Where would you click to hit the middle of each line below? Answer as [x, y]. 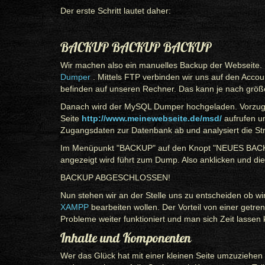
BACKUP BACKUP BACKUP [136, 47]
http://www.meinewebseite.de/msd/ [152, 118]
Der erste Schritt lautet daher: [116, 11]
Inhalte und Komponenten [126, 238]
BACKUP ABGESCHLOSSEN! [115, 177]
